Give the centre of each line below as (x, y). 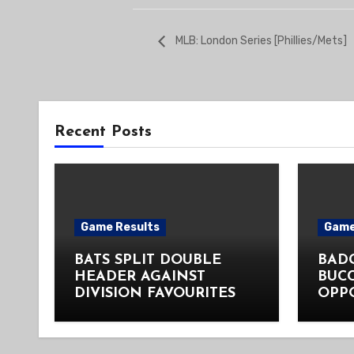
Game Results (120, 228)
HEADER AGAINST (140, 277)
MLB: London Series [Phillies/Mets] (260, 41)
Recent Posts (103, 132)
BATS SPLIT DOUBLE (148, 261)
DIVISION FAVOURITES (155, 294)
